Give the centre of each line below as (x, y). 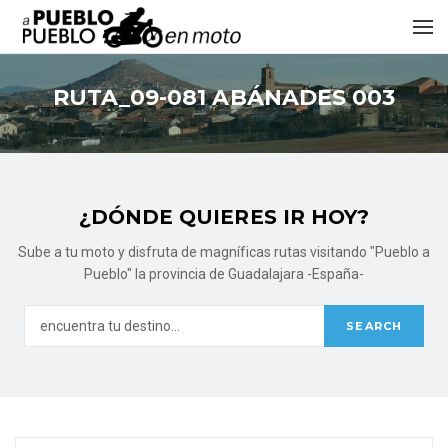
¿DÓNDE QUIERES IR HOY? (224, 217)
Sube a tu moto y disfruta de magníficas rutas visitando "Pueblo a (224, 252)
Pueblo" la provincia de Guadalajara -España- (224, 274)
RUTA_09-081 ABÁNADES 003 (224, 97)
